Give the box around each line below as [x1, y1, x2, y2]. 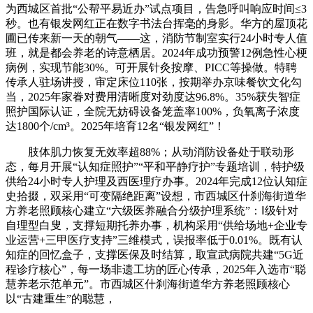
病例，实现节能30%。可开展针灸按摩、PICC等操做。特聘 [6, 61, 297, 73]
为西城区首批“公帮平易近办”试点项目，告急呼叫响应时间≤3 [6, 2, 307, 15]
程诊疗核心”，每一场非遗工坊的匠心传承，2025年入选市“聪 [6, 263, 306, 275]
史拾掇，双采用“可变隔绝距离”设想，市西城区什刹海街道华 [6, 189, 306, 202]
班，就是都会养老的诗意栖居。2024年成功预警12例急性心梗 [6, 46, 307, 59]
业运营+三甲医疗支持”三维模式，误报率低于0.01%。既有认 [6, 233, 303, 246]
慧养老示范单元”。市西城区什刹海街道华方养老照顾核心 [6, 277, 290, 290]
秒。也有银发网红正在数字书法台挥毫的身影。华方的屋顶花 [6, 17, 307, 29]
